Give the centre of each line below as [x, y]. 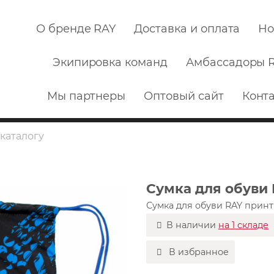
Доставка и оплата [187, 29]
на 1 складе [244, 225]
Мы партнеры [86, 96]
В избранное [199, 252]
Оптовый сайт [184, 96]
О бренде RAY [76, 29]
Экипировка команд [110, 62]
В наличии [193, 225]
